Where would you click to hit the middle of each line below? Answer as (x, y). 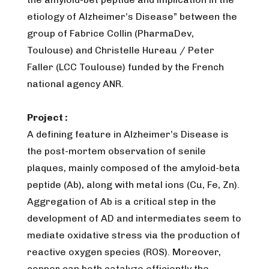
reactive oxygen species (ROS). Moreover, (124, 252)
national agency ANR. (75, 84)
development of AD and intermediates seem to (134, 218)
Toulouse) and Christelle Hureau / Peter (121, 50)
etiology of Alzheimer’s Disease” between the (132, 17)
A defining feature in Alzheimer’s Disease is (128, 134)
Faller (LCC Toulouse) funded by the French (125, 67)
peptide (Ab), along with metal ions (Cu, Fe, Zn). (133, 185)
